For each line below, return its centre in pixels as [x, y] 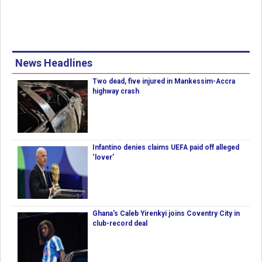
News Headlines [54, 63]
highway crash [116, 92]
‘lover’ [103, 158]
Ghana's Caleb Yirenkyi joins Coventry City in [166, 214]
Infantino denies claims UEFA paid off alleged [166, 148]
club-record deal [120, 224]
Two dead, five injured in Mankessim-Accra [164, 82]
